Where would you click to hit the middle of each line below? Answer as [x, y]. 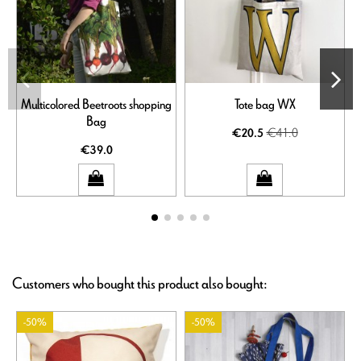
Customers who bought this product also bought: [140, 284]
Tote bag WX [265, 104]
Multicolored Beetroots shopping [96, 104]
